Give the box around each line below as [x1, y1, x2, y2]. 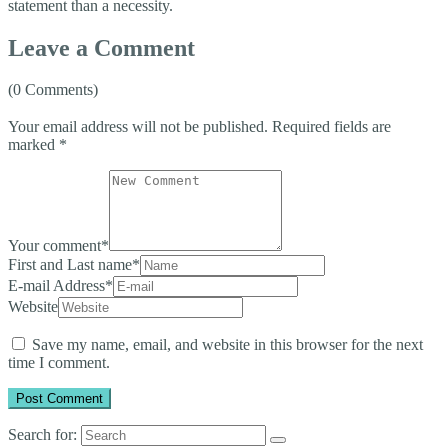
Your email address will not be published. [8, 118, 268, 136]
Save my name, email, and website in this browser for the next [32, 336, 423, 354]
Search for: [8, 426, 77, 444]
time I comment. [8, 354, 110, 372]
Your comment [8, 237, 101, 255]
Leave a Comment [8, 34, 195, 61]
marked [8, 136, 59, 154]
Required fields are [272, 118, 391, 136]
